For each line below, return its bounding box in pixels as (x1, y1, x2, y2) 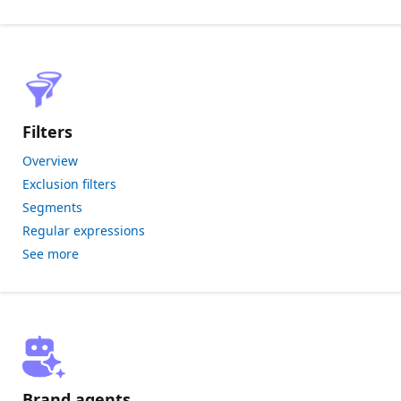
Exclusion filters (22, 175, 116, 192)
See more (22, 245, 79, 262)
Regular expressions (22, 222, 145, 239)
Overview (22, 152, 78, 169)
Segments (22, 199, 82, 216)
